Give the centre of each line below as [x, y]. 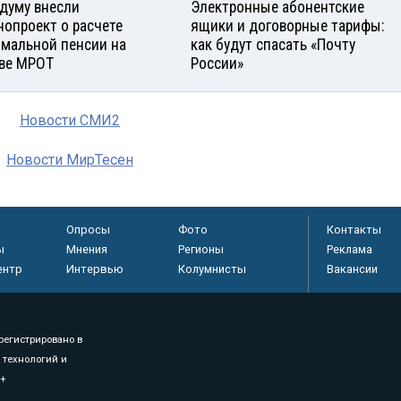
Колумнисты [212, 269]
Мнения [86, 249]
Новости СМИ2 [70, 120]
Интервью [94, 269]
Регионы [200, 249]
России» [217, 63]
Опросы [88, 229]
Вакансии [352, 269]
